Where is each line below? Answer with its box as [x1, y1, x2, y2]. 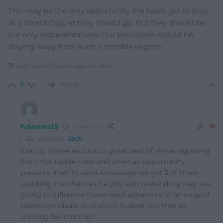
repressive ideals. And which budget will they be [20, 201, 187, 210]
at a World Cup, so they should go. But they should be [8, 18, 206, 28]
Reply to [36, 134, 67, 142]
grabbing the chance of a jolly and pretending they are [20, 179, 210, 188]
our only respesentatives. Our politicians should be [8, 30, 193, 40]
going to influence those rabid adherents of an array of [20, 190, 210, 199]
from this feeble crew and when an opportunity [20, 157, 185, 166]
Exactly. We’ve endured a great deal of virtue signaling [20, 146, 210, 155]
